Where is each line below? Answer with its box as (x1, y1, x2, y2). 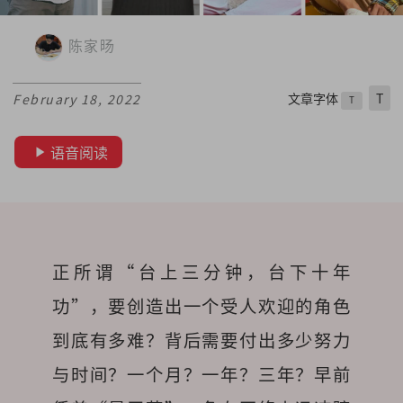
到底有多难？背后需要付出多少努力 (52, 327, 351, 354)
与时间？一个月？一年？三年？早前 (52, 362, 351, 388)
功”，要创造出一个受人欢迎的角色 (52, 293, 351, 319)
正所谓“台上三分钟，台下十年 (52, 259, 351, 285)
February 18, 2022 (13, 90, 141, 109)
